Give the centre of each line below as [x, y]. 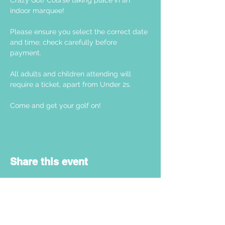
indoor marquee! [38, 11]
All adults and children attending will [72, 74]
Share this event [49, 162]
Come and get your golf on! [57, 105]
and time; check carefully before [65, 42]
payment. [27, 53]
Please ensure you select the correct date [80, 32]
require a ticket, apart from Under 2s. [71, 84]
